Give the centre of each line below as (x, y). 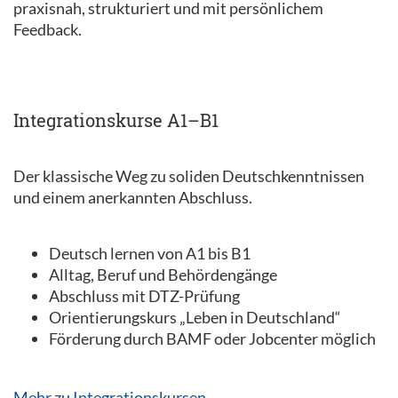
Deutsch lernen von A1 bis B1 (150, 253)
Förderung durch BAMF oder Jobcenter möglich (212, 338)
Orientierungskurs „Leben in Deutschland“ (195, 317)
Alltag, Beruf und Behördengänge (163, 275)
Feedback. (48, 29)
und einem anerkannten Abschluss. (133, 197)
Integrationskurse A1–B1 (116, 120)
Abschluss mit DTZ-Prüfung (144, 296)
